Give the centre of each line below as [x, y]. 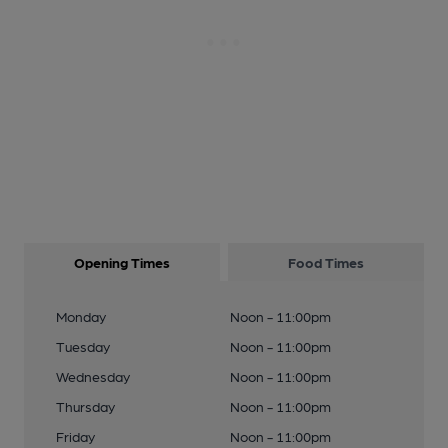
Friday [75, 436]
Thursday [85, 406]
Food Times [326, 262]
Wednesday [93, 376]
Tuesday [83, 346]
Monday [81, 316]
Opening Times [122, 262]
